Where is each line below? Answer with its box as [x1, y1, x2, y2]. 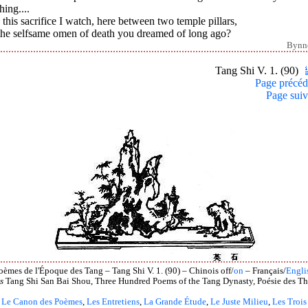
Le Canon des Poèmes [1, 296, 82, 307]
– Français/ [243, 265, 286, 276]
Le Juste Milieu [210, 296, 268, 307]
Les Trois [272, 296, 307, 307]
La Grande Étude [144, 296, 206, 307]
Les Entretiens [87, 296, 140, 307]
